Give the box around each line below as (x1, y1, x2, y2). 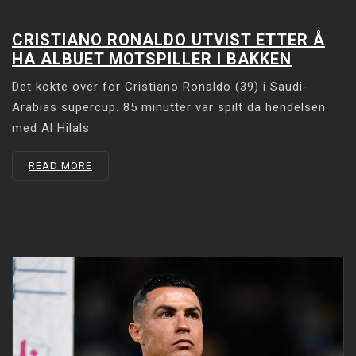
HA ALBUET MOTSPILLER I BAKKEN (12, 48, 292, 68)
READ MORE (29, 159, 92, 172)
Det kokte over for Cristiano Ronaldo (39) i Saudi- (12, 79, 308, 94)
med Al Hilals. (12, 120, 93, 135)
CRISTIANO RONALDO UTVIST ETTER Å (12, 29, 325, 49)
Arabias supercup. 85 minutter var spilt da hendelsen (12, 99, 326, 114)
